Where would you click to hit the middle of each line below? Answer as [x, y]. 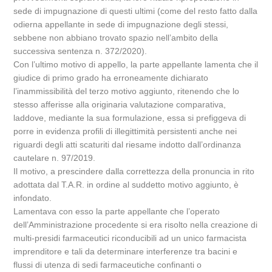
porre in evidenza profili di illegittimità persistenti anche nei [125, 131]
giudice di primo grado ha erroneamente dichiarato [111, 78]
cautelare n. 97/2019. [55, 158]
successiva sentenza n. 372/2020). [80, 51]
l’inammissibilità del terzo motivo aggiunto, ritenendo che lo [127, 91]
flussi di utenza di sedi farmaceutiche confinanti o [108, 265]
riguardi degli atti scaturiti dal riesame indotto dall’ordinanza [127, 144]
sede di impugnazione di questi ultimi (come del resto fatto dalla [136, 11]
